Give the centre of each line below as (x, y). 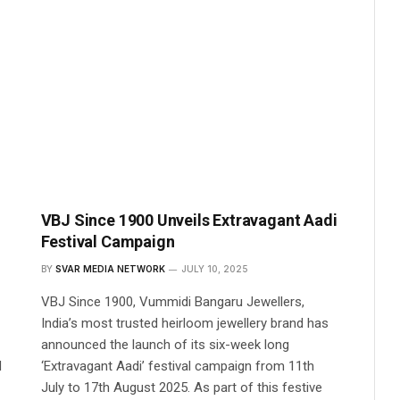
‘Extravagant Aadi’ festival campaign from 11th (177, 367)
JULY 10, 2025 (214, 269)
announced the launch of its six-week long (165, 345)
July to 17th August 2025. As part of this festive (181, 388)
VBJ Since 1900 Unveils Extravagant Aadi (189, 221)
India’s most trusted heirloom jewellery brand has (184, 324)
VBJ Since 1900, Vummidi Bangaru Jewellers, (172, 302)
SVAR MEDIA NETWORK (110, 269)
